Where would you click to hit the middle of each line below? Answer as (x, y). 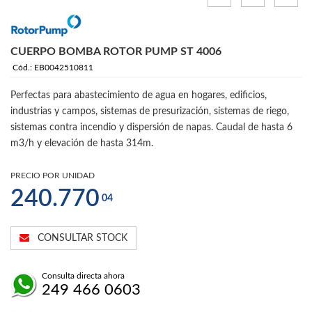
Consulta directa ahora (83, 276)
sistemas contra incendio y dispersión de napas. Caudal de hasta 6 (151, 128)
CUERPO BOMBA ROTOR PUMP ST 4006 (116, 52)
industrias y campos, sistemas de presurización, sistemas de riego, (150, 112)
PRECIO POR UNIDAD (53, 176)
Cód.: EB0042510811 (53, 68)
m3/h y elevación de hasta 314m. (82, 144)
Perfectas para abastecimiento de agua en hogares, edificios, (139, 96)
